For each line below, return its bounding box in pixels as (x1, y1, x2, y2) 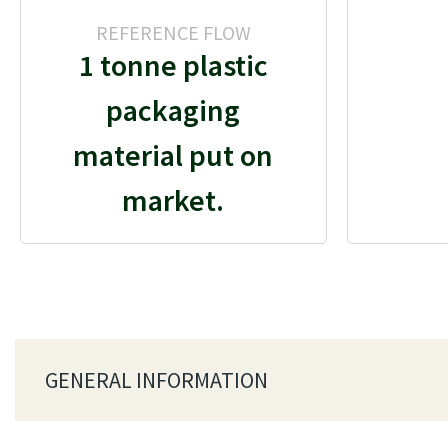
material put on (73, 135, 274, 174)
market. (122, 180, 225, 219)
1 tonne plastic (78, 45, 268, 84)
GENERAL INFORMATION (45, 365, 268, 394)
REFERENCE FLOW (95, 19, 251, 45)
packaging (106, 90, 241, 129)
